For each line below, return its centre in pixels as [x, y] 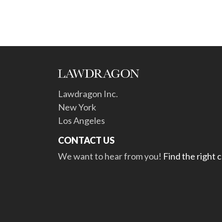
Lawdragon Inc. [88, 94]
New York [77, 107]
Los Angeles [82, 120]
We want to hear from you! [111, 156]
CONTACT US [86, 140]
